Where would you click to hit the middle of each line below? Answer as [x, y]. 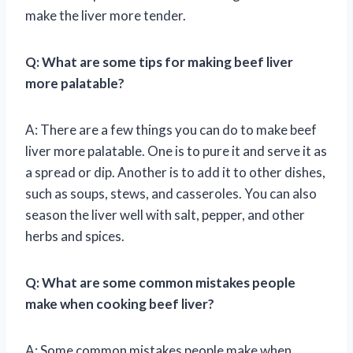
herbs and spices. [75, 236]
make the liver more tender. [106, 15]
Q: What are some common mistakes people [160, 282]
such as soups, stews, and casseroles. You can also [171, 193]
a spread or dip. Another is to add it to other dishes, [175, 172]
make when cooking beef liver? [120, 303]
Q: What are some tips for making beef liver [159, 61]
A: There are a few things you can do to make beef [171, 129]
